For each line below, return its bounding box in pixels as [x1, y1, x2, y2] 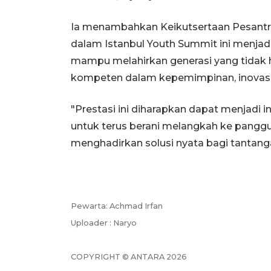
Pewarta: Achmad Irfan [71, 201, 163, 211]
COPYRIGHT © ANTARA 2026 [71, 252, 187, 261]
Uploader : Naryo [71, 218, 137, 227]
